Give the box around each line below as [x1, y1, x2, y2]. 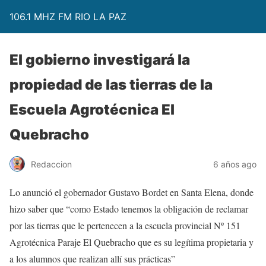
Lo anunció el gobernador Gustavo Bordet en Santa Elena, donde [9, 186, 254, 198]
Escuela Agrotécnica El [9, 101, 175, 118]
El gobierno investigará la [9, 51, 190, 68]
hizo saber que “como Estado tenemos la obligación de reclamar [9, 202, 248, 215]
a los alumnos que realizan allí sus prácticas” [9, 252, 175, 265]
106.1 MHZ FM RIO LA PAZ [9, 11, 126, 23]
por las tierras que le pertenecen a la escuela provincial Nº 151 [9, 219, 240, 232]
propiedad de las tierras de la [9, 76, 213, 93]
